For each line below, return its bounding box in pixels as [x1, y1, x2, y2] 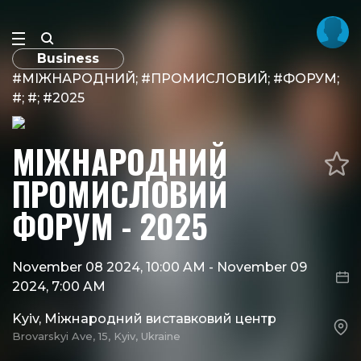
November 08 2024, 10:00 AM [12, 259, 209, 275]
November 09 [217, 259, 307, 275]
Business [37, 51, 99, 66]
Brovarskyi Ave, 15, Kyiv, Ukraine [12, 330, 180, 342]
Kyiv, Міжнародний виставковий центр [12, 311, 276, 326]
